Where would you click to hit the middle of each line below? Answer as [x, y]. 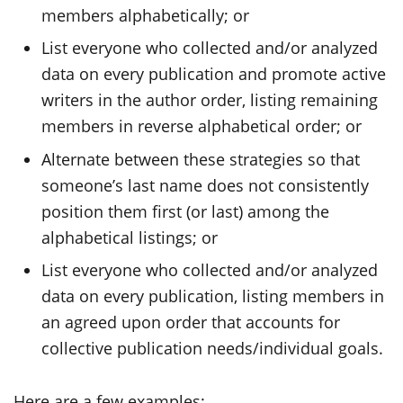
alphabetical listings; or [130, 237]
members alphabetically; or [146, 15]
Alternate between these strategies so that [201, 159]
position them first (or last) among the [186, 211]
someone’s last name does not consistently [206, 185]
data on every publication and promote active [214, 74]
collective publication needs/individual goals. [213, 349]
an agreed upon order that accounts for [191, 322]
